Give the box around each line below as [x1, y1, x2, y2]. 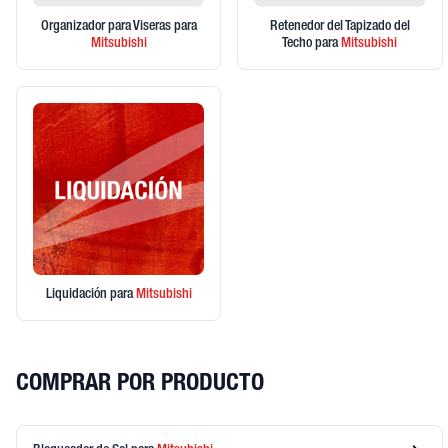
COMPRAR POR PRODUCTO [16, 372, 264, 397]
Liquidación [45, 287, 110, 302]
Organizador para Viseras [40, 20, 174, 35]
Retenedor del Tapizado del [269, 20, 410, 35]
